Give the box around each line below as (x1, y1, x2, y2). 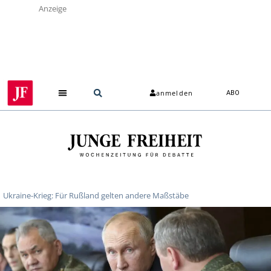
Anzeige (39, 3, 67, 14)
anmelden (156, 88, 193, 98)
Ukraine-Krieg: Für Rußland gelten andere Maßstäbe (3, 189, 189, 201)
